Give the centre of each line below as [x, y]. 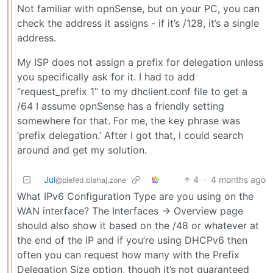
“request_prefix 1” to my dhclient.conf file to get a [132, 91]
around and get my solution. [82, 150]
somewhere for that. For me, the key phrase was [129, 120]
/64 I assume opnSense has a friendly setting [121, 106]
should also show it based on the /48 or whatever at [138, 225]
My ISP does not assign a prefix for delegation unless [140, 62]
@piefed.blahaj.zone [91, 180]
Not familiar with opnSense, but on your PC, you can [138, 8]
